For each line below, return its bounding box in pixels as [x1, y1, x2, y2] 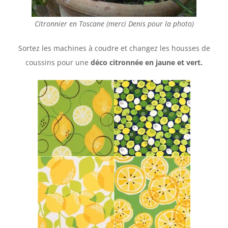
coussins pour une [25, 57, 89, 67]
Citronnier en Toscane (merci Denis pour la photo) [34, 18, 194, 28]
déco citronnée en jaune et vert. [89, 57, 203, 67]
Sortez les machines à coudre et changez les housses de [18, 43, 210, 53]
